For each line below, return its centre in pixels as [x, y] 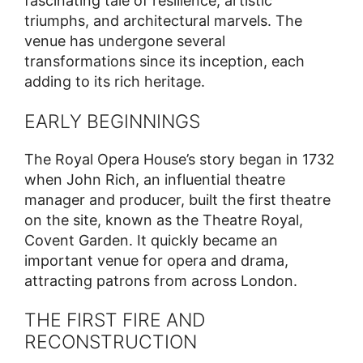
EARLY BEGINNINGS [112, 121]
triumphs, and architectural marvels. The [163, 21]
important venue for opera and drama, [156, 260]
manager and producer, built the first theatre [177, 199]
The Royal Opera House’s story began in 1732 [179, 159]
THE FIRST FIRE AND [115, 320]
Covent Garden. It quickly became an [151, 240]
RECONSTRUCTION [111, 342]
